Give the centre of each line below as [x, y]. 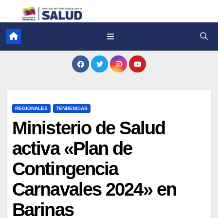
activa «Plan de [72, 148]
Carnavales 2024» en [94, 189]
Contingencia [65, 169]
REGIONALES [31, 108]
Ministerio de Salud [89, 128]
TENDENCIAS [72, 108]
